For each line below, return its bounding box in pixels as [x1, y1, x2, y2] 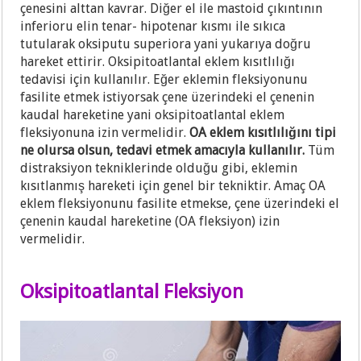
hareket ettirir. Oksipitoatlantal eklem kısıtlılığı [20, 54, 296, 70]
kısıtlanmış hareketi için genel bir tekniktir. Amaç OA [20, 178, 326, 194]
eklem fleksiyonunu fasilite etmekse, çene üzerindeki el [20, 196, 340, 212]
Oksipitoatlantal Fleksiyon [20, 280, 244, 304]
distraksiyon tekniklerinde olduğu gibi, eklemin [20, 160, 298, 176]
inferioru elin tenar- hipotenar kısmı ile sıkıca [20, 19, 286, 35]
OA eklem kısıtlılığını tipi [189, 125, 337, 141]
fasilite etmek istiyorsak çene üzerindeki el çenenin [20, 89, 315, 106]
